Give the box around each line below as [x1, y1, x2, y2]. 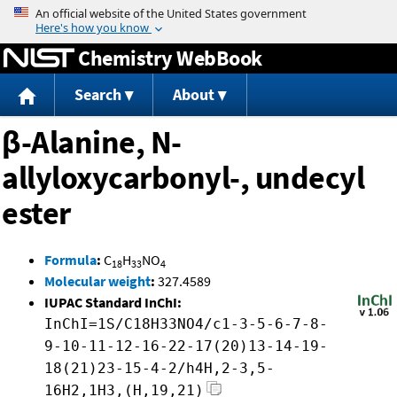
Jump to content [149, 4, 248, 21]
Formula [44, 251, 97, 269]
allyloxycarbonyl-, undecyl [2, 158, 364, 198]
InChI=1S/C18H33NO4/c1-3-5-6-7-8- [44, 315, 328, 333]
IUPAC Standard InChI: [44, 293, 182, 312]
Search [74, 84, 121, 105]
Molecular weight [44, 272, 151, 291]
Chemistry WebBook [78, 43, 262, 72]
